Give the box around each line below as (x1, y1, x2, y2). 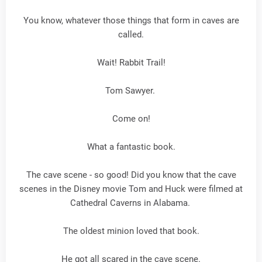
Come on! (112, 113, 150, 124)
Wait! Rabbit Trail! (96, 57, 166, 68)
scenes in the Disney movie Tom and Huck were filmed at (19, 183, 243, 194)
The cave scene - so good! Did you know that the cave (26, 169, 236, 180)
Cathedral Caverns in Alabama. (70, 197, 192, 208)
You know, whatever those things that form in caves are (23, 15, 239, 26)
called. (118, 29, 144, 40)
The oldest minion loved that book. (63, 225, 199, 236)
